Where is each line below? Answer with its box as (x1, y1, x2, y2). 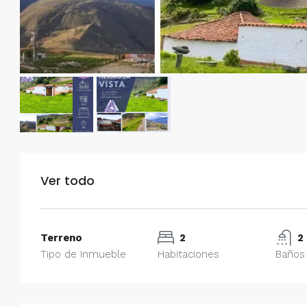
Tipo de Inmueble (40, 247, 126, 260)
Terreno (40, 231, 82, 244)
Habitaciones (158, 247, 220, 260)
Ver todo (40, 171, 95, 189)
